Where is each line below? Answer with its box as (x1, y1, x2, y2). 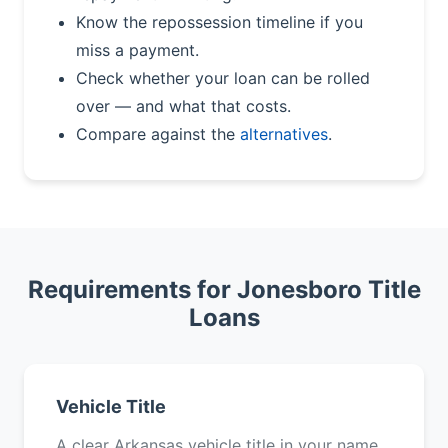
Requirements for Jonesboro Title (27, 275, 421, 304)
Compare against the (76, 124, 240, 144)
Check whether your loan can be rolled (76, 68, 370, 88)
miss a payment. (76, 40, 199, 60)
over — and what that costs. (76, 96, 291, 116)
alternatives (240, 124, 328, 144)
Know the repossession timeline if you (76, 12, 363, 32)
